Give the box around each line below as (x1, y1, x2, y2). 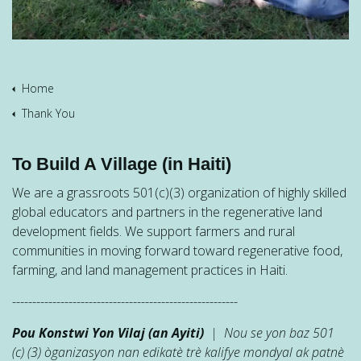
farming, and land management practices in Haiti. (12, 261, 288, 280)
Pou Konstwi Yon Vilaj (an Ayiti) (12, 324, 204, 342)
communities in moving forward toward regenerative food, (12, 242, 342, 260)
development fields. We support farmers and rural (12, 222, 295, 241)
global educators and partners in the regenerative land (12, 203, 322, 222)
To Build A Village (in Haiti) (12, 154, 231, 175)
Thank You (22, 106, 75, 122)
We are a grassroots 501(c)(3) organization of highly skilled (12, 184, 346, 202)
